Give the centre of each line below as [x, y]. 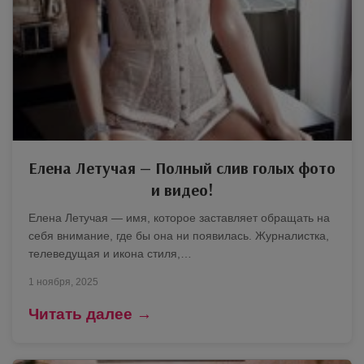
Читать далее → [90, 314]
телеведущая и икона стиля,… [110, 253]
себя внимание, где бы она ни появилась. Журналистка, [179, 235]
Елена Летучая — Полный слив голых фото [182, 167]
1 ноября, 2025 [63, 282]
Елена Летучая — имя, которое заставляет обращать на [179, 217]
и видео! [182, 189]
